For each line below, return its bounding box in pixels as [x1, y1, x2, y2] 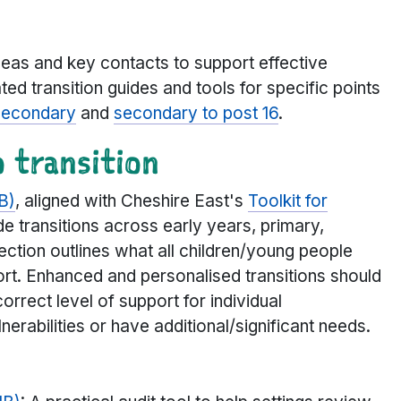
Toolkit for [248, 191, 328, 212]
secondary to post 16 [114, 103, 278, 124]
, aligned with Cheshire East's [15, 191, 248, 212]
